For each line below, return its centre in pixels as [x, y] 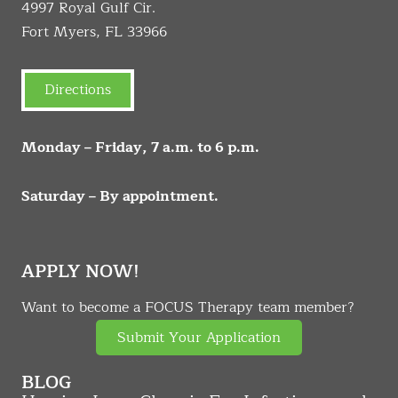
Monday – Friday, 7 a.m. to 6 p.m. [140, 148]
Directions [78, 90]
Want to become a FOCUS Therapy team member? [188, 308]
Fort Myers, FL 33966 [94, 32]
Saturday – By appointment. [120, 197]
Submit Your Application [199, 338]
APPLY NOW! [80, 272]
